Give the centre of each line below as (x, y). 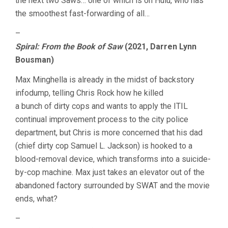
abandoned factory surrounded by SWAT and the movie (112, 186)
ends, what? (36, 199)
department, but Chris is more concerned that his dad (109, 133)
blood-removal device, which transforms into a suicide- (113, 159)
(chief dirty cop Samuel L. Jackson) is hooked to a (104, 146)
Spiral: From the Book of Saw (69, 47)
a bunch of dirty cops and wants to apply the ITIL (102, 106)
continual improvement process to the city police (102, 119)
